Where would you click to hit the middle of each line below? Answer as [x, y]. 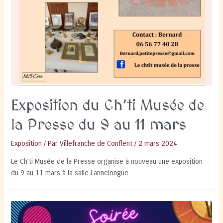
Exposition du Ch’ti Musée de [108, 106]
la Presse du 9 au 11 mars [99, 125]
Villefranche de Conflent [96, 143]
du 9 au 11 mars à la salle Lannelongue [70, 173]
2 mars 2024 [158, 143]
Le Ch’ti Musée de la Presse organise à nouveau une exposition [107, 162]
